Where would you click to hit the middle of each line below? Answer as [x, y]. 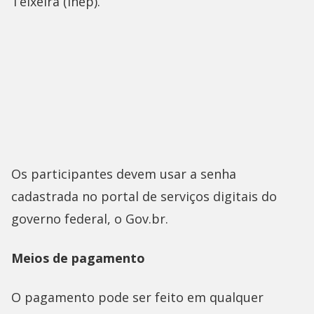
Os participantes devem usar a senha [124, 174]
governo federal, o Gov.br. [90, 219]
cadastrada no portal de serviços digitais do [144, 197]
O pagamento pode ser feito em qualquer [137, 298]
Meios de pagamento [78, 258]
